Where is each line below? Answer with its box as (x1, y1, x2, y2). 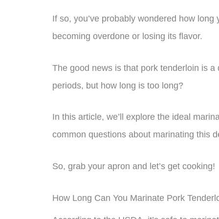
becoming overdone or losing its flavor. (52, 31, 202, 41)
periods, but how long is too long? (52, 80, 183, 90)
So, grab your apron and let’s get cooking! (52, 161, 215, 172)
